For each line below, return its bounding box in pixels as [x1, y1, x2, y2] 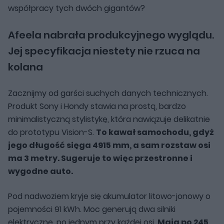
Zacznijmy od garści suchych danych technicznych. [8, 87, 208, 99]
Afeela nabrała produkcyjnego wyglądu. [8, 27, 214, 42]
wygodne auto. [8, 165, 73, 177]
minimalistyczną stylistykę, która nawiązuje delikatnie [8, 113, 210, 125]
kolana [8, 59, 43, 74]
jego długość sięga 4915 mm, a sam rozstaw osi [8, 139, 210, 151]
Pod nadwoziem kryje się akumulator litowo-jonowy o [8, 190, 210, 202]
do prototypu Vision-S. [8, 126, 96, 138]
